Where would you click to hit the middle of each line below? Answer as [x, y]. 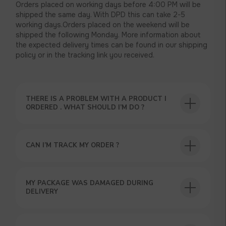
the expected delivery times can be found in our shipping [112, 45]
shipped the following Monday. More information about [108, 35]
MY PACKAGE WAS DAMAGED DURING [90, 183]
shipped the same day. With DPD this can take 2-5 [101, 15]
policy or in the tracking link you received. [85, 55]
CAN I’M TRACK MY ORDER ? [73, 146]
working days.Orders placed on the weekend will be [103, 25]
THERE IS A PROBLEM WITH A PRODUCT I [96, 99]
